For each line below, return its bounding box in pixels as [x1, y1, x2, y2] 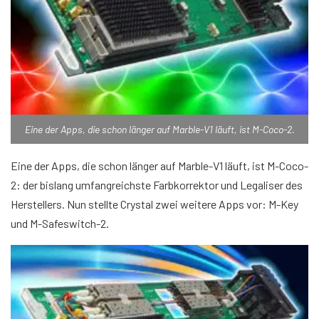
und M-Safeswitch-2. [11, 216, 109, 231]
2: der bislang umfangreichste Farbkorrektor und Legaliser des [11, 178, 303, 192]
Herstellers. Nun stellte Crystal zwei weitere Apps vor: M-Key [11, 197, 298, 211]
